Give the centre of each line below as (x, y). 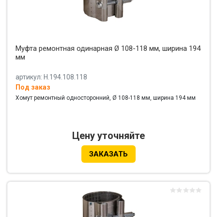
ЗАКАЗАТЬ (108, 154)
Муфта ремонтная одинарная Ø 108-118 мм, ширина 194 (108, 49)
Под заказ (33, 87)
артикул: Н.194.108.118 (51, 77)
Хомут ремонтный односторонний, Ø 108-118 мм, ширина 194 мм (106, 98)
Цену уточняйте (108, 136)
